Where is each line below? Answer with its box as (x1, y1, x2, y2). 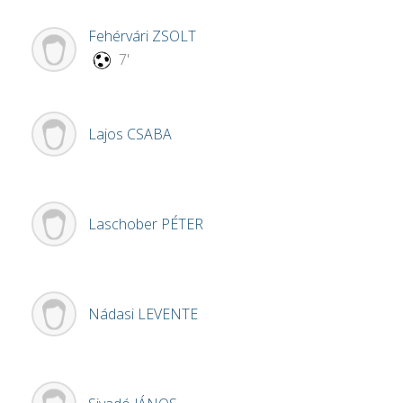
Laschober (88, 214, 161, 235)
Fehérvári (88, 26, 152, 47)
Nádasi (88, 304, 138, 325)
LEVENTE (138, 304, 198, 325)
